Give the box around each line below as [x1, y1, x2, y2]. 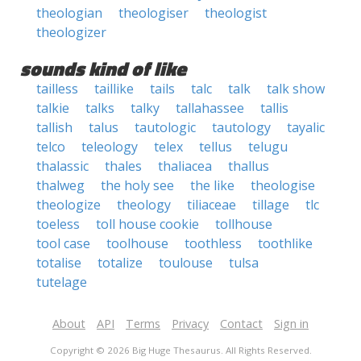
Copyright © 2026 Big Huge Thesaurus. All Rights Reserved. [49, 344, 312, 356]
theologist [205, 4, 267, 22]
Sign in [274, 316, 309, 331]
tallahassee [176, 99, 244, 117]
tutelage [36, 273, 87, 291]
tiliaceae [187, 196, 236, 214]
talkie [36, 99, 69, 117]
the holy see [101, 176, 174, 194]
